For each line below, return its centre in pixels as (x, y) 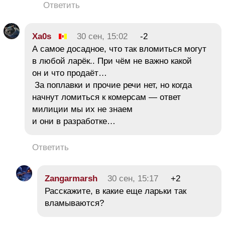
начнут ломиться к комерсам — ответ (106, 97)
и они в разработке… (74, 121)
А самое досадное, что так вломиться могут (119, 49)
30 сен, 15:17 (133, 178)
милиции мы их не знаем (82, 109)
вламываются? (74, 203)
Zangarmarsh (71, 178)
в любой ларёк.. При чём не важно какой (112, 61)
